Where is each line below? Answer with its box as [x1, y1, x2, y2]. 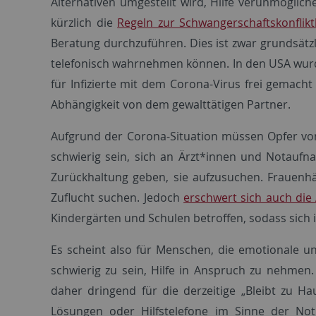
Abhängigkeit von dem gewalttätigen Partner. [51, 96, 291, 112]
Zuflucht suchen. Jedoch [51, 189, 184, 205]
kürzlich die [51, 14, 118, 30]
